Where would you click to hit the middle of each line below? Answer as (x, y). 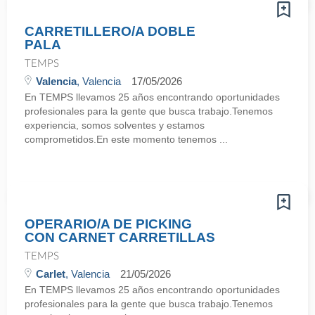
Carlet (51, 274)
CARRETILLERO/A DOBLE (110, 31)
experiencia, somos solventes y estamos (115, 125)
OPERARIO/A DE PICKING (108, 224)
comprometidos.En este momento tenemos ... (126, 139)
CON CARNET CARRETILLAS (120, 237)
